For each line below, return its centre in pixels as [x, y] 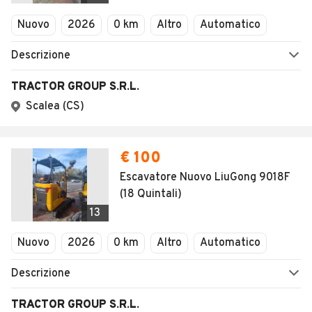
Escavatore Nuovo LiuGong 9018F [205, 178]
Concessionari [63, 35]
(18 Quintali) [151, 194]
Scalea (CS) [55, 107]
